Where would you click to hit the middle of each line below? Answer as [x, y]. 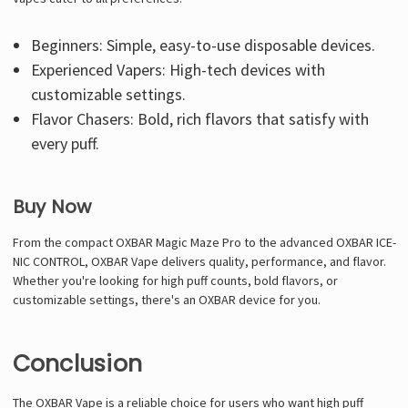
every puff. [66, 143]
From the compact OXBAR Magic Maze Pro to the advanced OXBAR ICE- [204, 242]
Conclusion [77, 363]
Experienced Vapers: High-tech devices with [178, 69]
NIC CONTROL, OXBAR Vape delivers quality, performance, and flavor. [199, 261]
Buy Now [52, 206]
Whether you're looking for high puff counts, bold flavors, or [175, 280]
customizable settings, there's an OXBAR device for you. [166, 299]
